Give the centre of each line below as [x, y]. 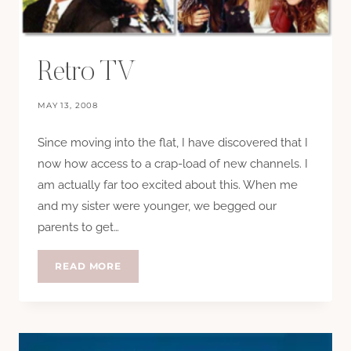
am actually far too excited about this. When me [168, 185]
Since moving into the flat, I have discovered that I [173, 143]
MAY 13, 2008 [68, 106]
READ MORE [89, 266]
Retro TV [87, 74]
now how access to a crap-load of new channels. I [173, 164]
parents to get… [78, 228]
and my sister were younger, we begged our [157, 206]
